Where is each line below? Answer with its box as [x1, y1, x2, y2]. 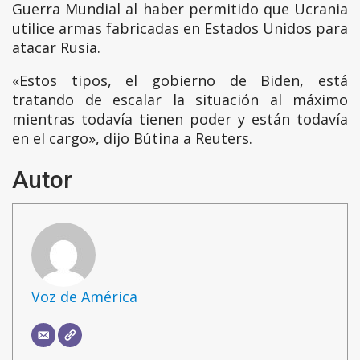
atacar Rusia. [12, 38, 100, 58]
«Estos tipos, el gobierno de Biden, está [12, 71, 348, 91]
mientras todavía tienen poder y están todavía [12, 109, 348, 129]
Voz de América [31, 286, 137, 306]
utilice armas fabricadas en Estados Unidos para [12, 18, 348, 39]
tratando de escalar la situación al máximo [12, 90, 348, 110]
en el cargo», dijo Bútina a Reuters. [12, 129, 252, 149]
